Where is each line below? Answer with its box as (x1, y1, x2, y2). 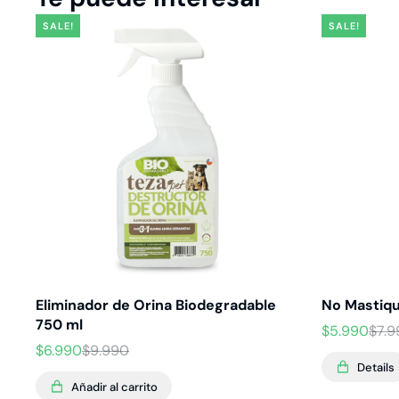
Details (357, 359, 395, 375)
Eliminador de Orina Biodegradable (36, 296, 276, 314)
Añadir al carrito (71, 379, 158, 395)
